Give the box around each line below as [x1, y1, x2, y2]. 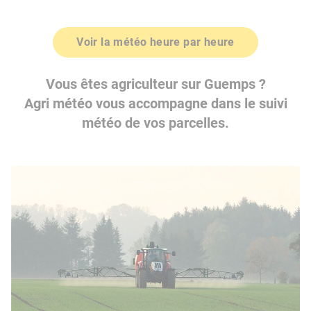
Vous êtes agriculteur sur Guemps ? [45, 76, 266, 92]
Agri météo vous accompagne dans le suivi [24, 95, 287, 112]
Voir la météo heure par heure [76, 35, 235, 49]
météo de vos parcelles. [82, 115, 229, 131]
